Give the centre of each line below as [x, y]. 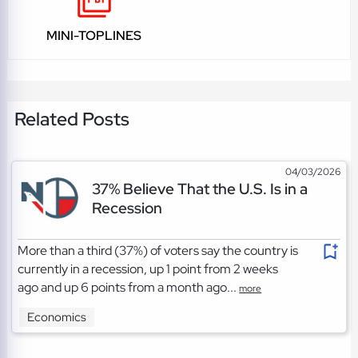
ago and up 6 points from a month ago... [129, 287]
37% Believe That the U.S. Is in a [199, 188]
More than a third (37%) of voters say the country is [158, 250]
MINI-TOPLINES [94, 36]
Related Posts [72, 119]
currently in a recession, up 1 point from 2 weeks [148, 268]
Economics [57, 318]
